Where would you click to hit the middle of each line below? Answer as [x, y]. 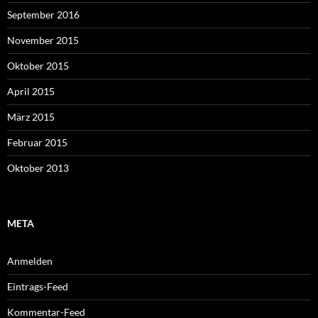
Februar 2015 [37, 142]
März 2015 [31, 117]
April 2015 [31, 91]
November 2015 [43, 40]
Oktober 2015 [38, 66]
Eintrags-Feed [38, 286]
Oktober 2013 [38, 168]
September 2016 [43, 15]
